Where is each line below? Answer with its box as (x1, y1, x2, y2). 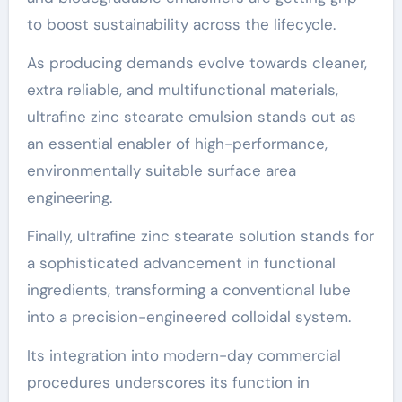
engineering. (26, 187, 112, 207)
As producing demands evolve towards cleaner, (26, 52, 367, 73)
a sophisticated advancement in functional (26, 252, 336, 273)
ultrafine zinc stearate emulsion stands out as (26, 106, 356, 127)
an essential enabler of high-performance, (26, 133, 328, 153)
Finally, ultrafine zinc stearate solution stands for (26, 225, 374, 246)
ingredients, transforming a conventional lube (26, 279, 351, 300)
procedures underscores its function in (26, 371, 310, 392)
